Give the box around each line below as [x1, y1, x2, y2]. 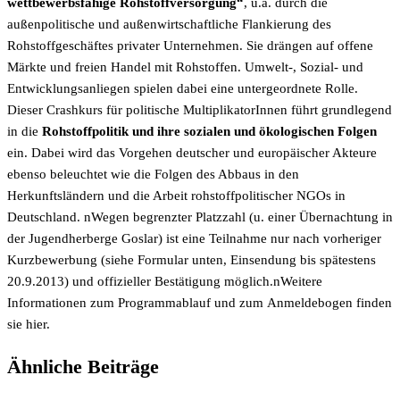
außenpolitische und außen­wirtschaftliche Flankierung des [7, 17, 331, 31]
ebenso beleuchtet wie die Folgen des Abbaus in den [7, 167, 299, 181]
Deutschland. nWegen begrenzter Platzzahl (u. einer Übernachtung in [7, 210, 393, 224]
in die [7, 124, 42, 138]
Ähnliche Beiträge [7, 355, 159, 378]
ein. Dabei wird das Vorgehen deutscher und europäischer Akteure [7, 146, 377, 160]
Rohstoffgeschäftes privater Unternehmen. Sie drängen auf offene [7, 38, 373, 53]
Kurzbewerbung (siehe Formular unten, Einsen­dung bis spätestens [7, 253, 376, 267]
